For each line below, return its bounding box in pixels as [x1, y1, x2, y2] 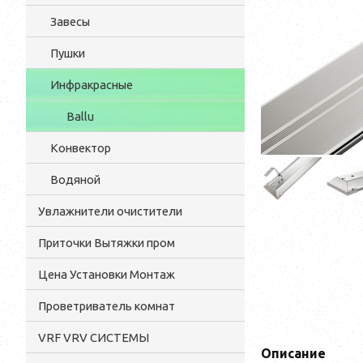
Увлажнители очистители [38, 204, 182, 218]
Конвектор [50, 141, 111, 155]
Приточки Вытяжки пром [38, 236, 175, 250]
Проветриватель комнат [38, 299, 175, 313]
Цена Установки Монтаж [38, 267, 175, 281]
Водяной [50, 173, 100, 186]
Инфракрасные [50, 78, 133, 92]
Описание [261, 345, 326, 361]
